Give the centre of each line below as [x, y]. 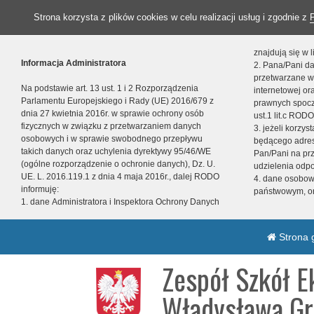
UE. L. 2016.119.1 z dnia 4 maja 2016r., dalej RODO [120, 177]
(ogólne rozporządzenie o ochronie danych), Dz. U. [118, 164]
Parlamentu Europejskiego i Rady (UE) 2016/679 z [117, 101]
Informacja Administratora [74, 63]
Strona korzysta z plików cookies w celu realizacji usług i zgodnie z [172, 17]
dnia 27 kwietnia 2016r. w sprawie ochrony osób [112, 114]
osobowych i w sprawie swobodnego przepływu [112, 139]
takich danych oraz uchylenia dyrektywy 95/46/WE [116, 151]
